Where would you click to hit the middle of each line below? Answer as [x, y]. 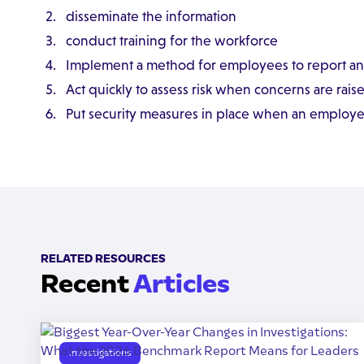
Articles [181, 284]
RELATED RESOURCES [103, 259]
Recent [87, 284]
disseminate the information [151, 17]
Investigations [100, 353]
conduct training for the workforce [171, 40]
